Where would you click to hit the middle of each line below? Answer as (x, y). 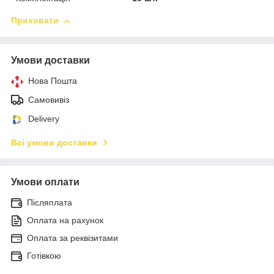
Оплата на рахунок (65, 220)
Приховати (35, 20)
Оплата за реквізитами (72, 238)
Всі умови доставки (54, 143)
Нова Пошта (53, 81)
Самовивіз (49, 100)
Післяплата (50, 203)
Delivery (44, 119)
